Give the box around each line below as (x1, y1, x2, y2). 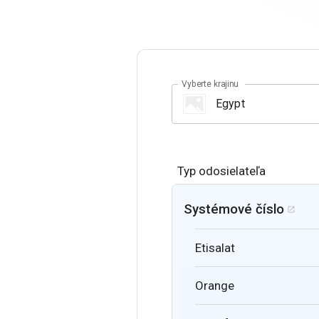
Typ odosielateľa (177, 163, 266, 178)
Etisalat (195, 240, 235, 255)
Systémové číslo (184, 201, 284, 217)
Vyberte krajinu (182, 78, 238, 89)
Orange (195, 278, 234, 293)
